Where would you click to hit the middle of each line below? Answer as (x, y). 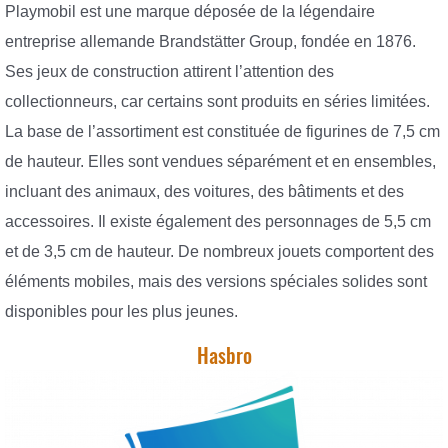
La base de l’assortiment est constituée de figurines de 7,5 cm (222, 131)
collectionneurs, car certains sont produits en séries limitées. (217, 101)
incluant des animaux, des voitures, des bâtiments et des (204, 191)
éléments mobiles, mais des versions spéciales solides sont (216, 281)
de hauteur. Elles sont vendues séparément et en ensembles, (220, 161)
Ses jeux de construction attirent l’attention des (169, 71)
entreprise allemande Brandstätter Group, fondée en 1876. (210, 41)
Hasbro (224, 356)
